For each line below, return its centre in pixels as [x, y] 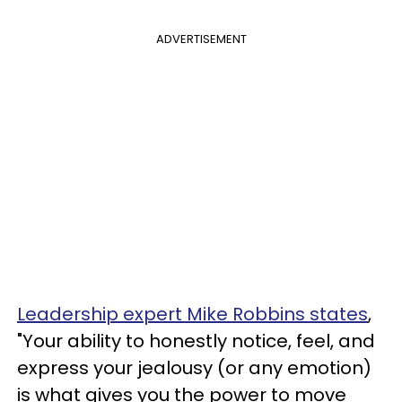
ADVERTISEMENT [201, 39]
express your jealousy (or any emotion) [194, 368]
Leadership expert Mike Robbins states [192, 314]
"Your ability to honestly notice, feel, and [196, 341]
